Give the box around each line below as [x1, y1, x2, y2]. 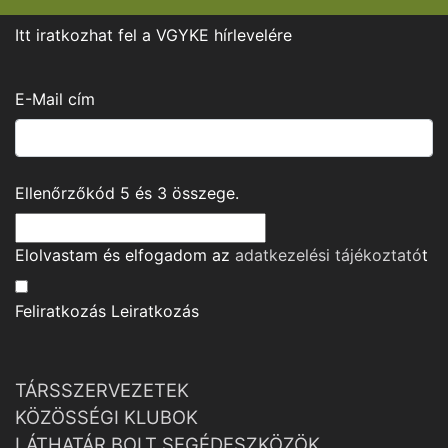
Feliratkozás [15, 301, 106, 321]
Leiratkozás [111, 301, 199, 321]
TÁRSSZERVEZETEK [15, 379, 189, 401]
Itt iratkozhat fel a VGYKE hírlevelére [15, 25, 292, 45]
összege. [167, 183, 239, 203]
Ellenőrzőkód [15, 183, 120, 203]
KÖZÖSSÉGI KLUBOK [15, 406, 198, 428]
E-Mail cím [15, 89, 95, 109]
